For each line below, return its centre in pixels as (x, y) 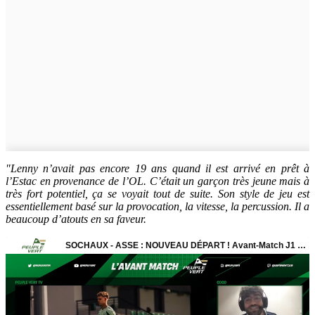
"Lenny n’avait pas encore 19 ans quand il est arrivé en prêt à (157, 168)
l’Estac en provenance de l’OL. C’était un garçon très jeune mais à (157, 181)
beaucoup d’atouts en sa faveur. (76, 219)
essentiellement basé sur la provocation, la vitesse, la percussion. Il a (157, 206)
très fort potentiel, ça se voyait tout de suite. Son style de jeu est (157, 193)
